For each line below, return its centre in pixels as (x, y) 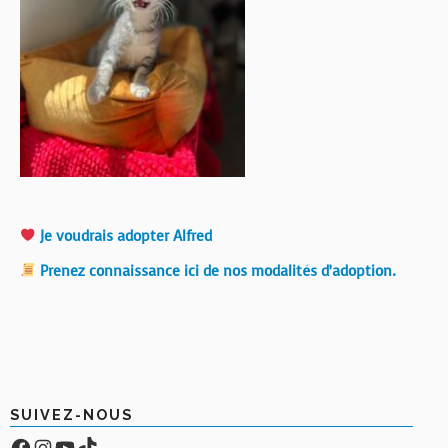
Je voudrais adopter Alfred (124, 236)
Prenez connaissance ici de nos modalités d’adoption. (216, 271)
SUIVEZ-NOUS (71, 414)
